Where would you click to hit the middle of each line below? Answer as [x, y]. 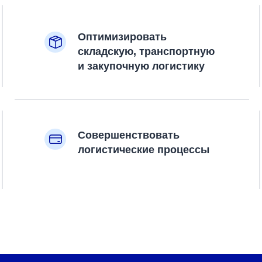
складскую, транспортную [146, 51]
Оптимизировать [122, 37]
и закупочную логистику [141, 66]
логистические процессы [144, 150]
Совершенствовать [129, 135]
